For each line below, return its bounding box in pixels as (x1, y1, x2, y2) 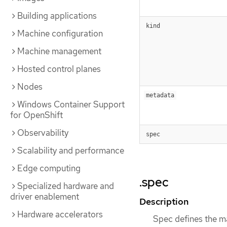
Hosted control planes (17, 63, 101, 74)
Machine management (17, 46, 101, 57)
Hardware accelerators (17, 209, 103, 220)
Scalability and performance (17, 145, 124, 156)
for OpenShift (10, 109, 63, 121)
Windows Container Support (17, 99, 125, 110)
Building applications (17, 10, 97, 21)
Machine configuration (17, 28, 103, 39)
